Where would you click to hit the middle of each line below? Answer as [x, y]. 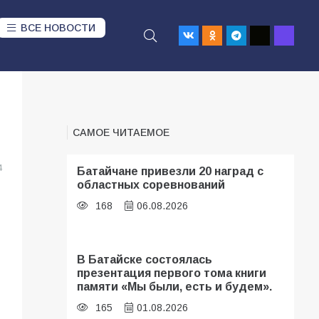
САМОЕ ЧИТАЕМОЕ [121, 132]
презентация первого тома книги [172, 272]
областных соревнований [151, 184]
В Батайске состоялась [145, 259]
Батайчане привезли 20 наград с [171, 171]
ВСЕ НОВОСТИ [58, 28]
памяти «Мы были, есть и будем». [175, 286]
